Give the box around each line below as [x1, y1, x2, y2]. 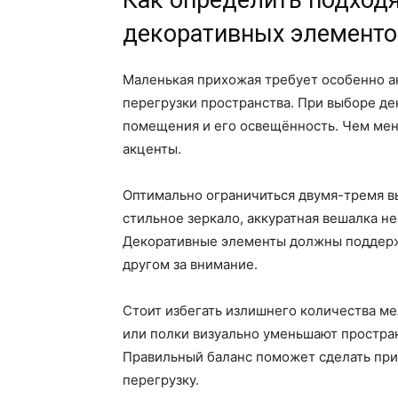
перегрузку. [123, 371, 199, 389]
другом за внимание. [123, 256, 258, 274]
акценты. [123, 140, 181, 158]
